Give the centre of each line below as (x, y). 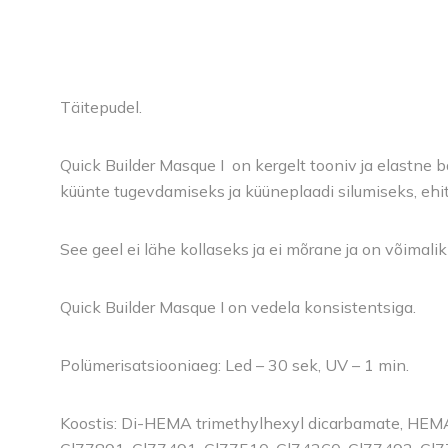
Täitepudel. (101, 106)
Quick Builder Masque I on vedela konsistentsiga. (238, 306)
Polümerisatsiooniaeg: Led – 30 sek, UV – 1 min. (234, 364)
